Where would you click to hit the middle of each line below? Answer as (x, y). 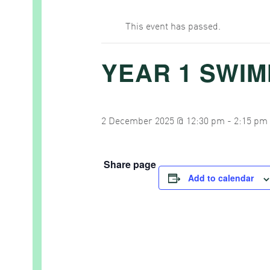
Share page (130, 165)
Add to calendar (221, 178)
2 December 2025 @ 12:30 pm (163, 120)
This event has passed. (173, 26)
